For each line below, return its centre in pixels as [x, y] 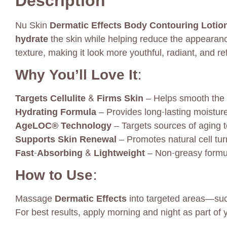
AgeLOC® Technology [63, 126]
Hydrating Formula [56, 112]
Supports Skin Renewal [66, 139]
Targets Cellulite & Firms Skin [79, 98]
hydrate [32, 39]
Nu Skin [32, 25]
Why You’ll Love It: [78, 75]
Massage [35, 199]
